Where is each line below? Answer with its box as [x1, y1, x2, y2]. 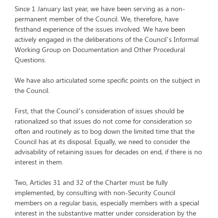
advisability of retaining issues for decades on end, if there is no [15, 147, 202, 156]
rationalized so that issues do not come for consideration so [15, 116, 192, 126]
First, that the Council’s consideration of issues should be [15, 106, 184, 115]
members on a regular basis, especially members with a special [15, 198, 199, 207]
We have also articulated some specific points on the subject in [15, 75, 200, 85]
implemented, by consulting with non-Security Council [15, 188, 175, 197]
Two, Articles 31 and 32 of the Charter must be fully [15, 178, 168, 187]
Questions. [15, 55, 46, 64]
